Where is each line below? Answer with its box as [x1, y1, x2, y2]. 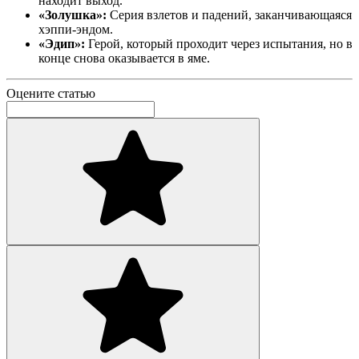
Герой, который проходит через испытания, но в [85, 36, 353, 50]
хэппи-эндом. [38, 22, 113, 36]
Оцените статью [6, 86, 95, 100]
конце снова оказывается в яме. [38, 50, 210, 65]
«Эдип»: [38, 36, 85, 50]
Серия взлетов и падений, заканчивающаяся [107, 7, 352, 22]
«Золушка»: [38, 7, 107, 22]
